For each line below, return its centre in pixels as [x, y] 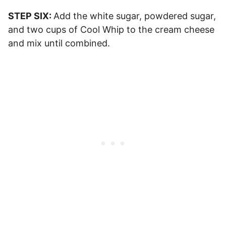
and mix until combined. [59, 43]
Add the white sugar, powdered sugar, [135, 16]
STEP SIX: [31, 16]
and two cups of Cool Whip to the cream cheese [111, 30]
